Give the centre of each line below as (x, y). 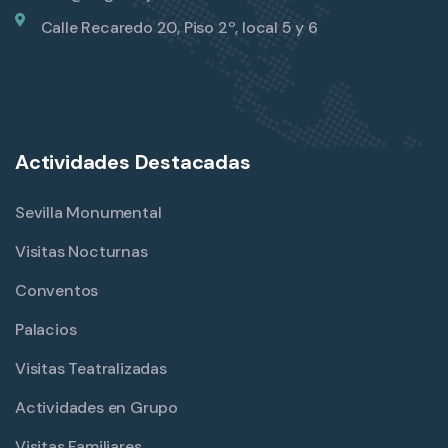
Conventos (57, 290)
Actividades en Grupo (96, 407)
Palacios (46, 329)
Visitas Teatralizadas (91, 368)
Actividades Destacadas (133, 161)
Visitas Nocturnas (81, 251)
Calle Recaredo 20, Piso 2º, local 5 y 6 (179, 27)
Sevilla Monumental (88, 212)
